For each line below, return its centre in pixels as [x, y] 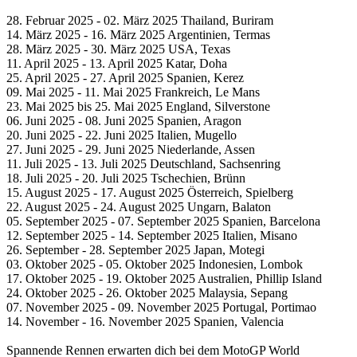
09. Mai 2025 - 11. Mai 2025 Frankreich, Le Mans [133, 92]
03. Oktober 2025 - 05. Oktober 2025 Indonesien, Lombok [155, 265]
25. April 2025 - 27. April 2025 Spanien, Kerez [125, 78]
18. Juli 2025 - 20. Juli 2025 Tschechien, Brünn [126, 178]
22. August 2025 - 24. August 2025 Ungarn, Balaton [139, 207]
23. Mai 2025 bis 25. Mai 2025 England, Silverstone [140, 107]
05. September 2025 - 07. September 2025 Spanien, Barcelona [163, 222]
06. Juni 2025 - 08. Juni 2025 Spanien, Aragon [124, 121]
